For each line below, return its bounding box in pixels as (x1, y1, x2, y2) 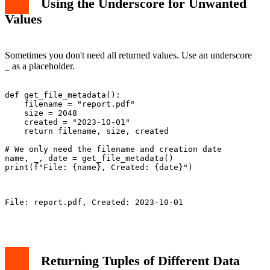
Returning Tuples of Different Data (41, 253, 240, 268)
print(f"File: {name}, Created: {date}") (5, 163, 193, 172)
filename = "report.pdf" (5, 99, 135, 109)
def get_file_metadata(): (5, 90, 121, 100)
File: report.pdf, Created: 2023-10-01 (5, 198, 183, 207)
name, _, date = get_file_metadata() (5, 154, 174, 163)
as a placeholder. (10, 61, 75, 72)
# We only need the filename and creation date (5, 145, 222, 154)
